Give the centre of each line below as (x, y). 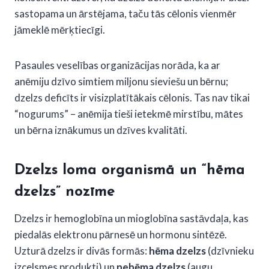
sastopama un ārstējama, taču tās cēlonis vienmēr (125, 13)
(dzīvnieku (230, 250)
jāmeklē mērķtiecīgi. (60, 29)
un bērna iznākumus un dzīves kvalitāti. (101, 130)
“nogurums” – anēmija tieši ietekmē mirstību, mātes (129, 113)
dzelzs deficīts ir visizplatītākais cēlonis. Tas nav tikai (132, 97)
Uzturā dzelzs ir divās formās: (82, 250)
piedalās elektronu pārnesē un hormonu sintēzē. (121, 234)
